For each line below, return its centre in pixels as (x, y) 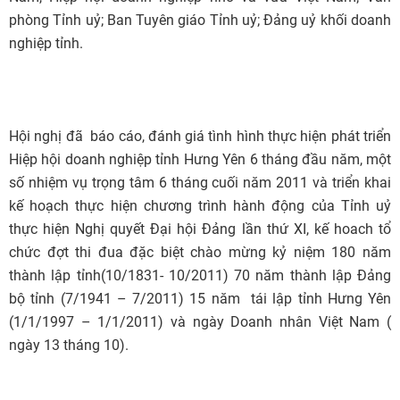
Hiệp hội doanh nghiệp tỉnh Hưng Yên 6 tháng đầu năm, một (200, 159)
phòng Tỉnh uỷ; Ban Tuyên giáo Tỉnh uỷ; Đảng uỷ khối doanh (200, 20)
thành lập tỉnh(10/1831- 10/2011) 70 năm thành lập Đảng (200, 275)
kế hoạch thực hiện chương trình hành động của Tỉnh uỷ (200, 206)
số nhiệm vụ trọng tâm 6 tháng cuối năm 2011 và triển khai (200, 183)
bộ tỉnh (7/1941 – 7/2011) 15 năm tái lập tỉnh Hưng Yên (200, 299)
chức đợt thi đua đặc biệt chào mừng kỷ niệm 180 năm (200, 252)
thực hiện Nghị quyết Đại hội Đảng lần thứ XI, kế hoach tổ (200, 229)
